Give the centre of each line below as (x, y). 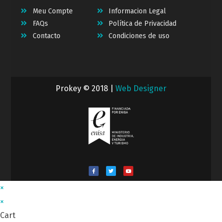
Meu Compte (53, 11)
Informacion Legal (138, 11)
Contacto (46, 36)
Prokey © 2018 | (85, 89)
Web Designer (141, 89)
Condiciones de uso (139, 36)
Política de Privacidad (143, 24)
